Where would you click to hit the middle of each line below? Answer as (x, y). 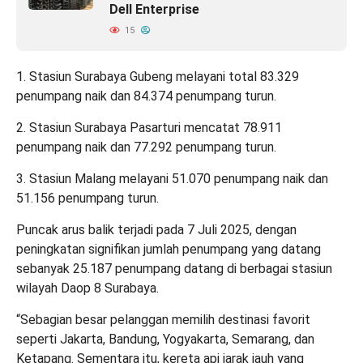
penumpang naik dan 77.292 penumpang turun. (146, 147)
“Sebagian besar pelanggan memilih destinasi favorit (163, 319)
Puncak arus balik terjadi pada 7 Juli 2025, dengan (156, 229)
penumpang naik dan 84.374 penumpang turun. (146, 96)
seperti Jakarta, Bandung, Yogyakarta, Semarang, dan (165, 339)
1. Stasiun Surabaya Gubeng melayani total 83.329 (158, 76)
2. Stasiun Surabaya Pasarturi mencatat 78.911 (149, 127)
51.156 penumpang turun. (88, 198)
